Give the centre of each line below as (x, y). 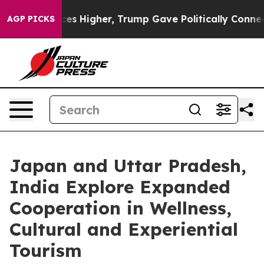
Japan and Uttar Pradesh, (128, 166)
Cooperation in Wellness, (121, 208)
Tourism (46, 250)
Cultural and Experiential (124, 229)
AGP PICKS (31, 19)
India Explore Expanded (120, 187)
